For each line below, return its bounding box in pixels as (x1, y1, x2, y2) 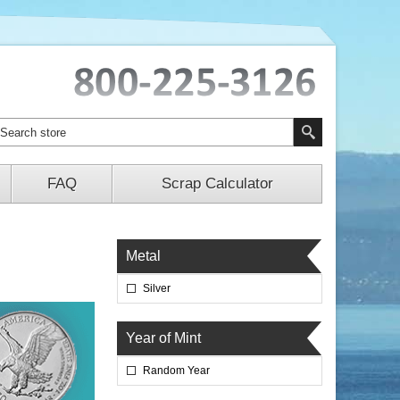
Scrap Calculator (162, 175, 273, 192)
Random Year (143, 364, 210, 377)
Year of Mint (126, 330, 201, 346)
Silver (143, 282, 171, 295)
